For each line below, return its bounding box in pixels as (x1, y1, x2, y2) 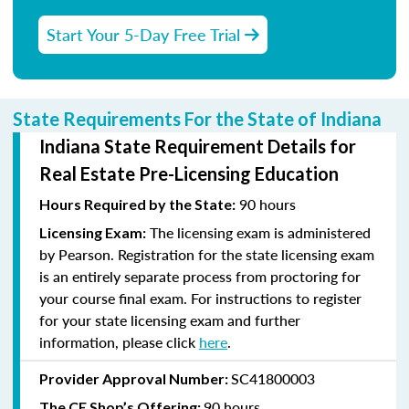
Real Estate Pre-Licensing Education (39, 162, 339, 184)
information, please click (39, 330, 199, 352)
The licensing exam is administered (146, 221, 371, 243)
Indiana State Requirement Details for (39, 134, 356, 157)
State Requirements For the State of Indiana (13, 107, 382, 130)
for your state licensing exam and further (39, 309, 300, 330)
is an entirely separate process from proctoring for (39, 265, 361, 287)
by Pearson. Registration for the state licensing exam (39, 243, 374, 265)
